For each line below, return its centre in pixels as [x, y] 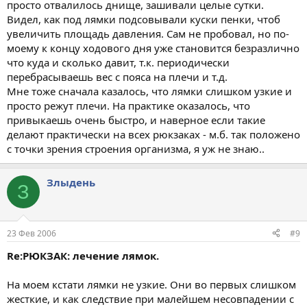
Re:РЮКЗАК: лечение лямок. [83, 255]
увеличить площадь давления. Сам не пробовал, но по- [148, 34]
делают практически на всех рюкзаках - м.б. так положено [153, 134]
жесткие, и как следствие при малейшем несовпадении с [150, 298]
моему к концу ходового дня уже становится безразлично [153, 48]
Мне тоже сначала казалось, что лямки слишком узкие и [149, 91]
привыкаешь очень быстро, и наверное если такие [136, 120]
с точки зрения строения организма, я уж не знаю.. [136, 149]
